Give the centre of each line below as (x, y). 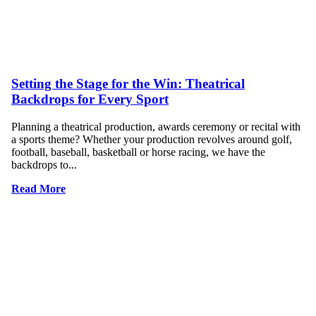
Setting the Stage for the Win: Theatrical (128, 83)
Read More (38, 188)
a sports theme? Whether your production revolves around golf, (152, 139)
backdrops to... (44, 164)
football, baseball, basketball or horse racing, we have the (138, 152)
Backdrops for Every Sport (90, 99)
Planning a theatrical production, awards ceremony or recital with (156, 126)
